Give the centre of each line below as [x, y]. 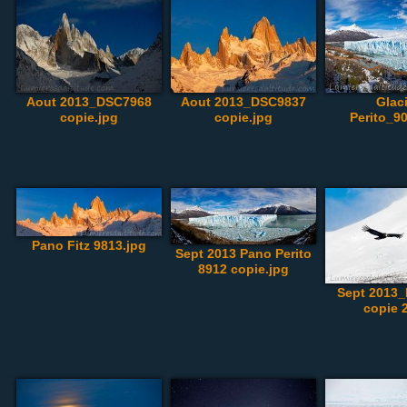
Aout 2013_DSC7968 [89, 102]
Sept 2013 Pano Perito [243, 253]
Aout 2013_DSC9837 [243, 102]
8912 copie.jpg [243, 269]
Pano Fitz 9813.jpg [89, 245]
